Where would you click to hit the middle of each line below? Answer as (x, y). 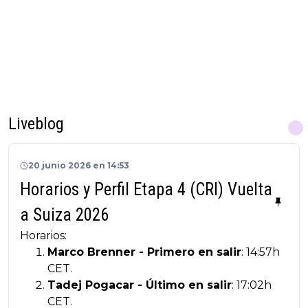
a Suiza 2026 (64, 215)
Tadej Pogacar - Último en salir (140, 285)
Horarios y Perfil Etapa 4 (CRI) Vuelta (146, 190)
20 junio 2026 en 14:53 (79, 166)
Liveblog (36, 124)
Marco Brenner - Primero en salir (144, 252)
